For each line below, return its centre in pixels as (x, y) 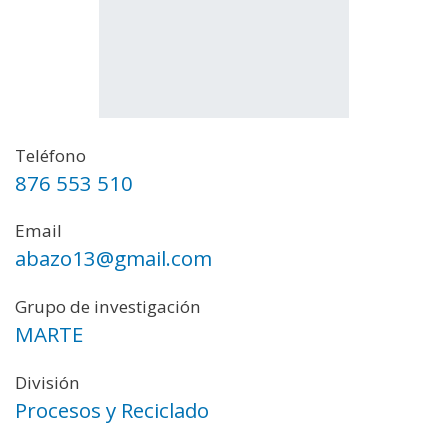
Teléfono (50, 155)
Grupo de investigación (108, 307)
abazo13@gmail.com (113, 258)
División (47, 382)
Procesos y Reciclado (112, 409)
